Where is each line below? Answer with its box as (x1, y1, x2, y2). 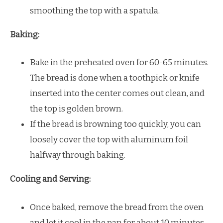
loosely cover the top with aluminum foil (30, 134, 188, 145)
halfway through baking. (30, 150, 125, 160)
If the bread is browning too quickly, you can (30, 119, 201, 129)
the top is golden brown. (30, 104, 123, 114)
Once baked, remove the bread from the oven (30, 202, 204, 213)
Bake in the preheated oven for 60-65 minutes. (30, 57, 209, 68)
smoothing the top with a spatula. (30, 5, 160, 16)
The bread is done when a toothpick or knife (30, 73, 200, 83)
